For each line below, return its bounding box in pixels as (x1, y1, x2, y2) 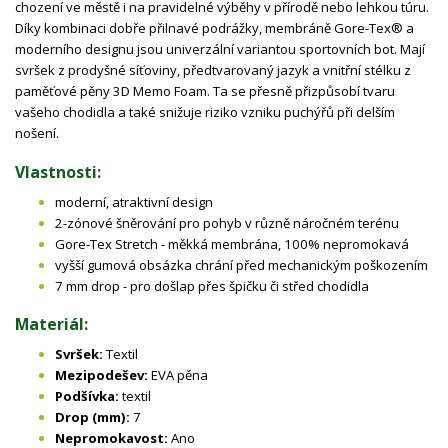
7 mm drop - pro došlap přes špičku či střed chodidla (55, 276, 369, 295)
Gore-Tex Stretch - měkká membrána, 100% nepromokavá (55, 234, 409, 253)
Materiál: (15, 313, 88, 335)
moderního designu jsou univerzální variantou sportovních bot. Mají (15, 40, 425, 59)
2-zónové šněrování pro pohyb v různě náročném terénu (55, 213, 399, 232)
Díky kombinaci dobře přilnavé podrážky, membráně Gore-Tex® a (15, 19, 414, 38)
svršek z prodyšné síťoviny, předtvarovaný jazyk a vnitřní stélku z (15, 61, 411, 80)
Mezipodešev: (55, 365, 148, 384)
